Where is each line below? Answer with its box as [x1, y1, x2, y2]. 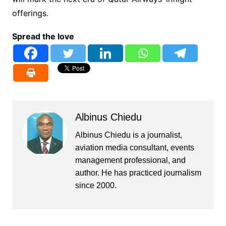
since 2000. [75, 181, 117, 190]
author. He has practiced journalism [75, 168, 201, 177]
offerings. [12, 8, 48, 19]
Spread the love [12, 31, 74, 42]
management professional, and [75, 155, 186, 164]
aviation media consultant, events [75, 143, 194, 152]
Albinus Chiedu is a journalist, [75, 130, 182, 139]
